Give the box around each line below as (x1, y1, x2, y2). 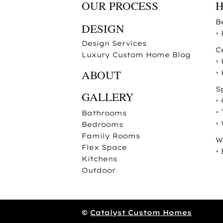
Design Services (82, 38, 147, 48)
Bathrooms (82, 108, 127, 117)
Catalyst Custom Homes (90, 208, 192, 217)
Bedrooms (82, 119, 123, 129)
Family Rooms (82, 131, 140, 140)
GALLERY (82, 89, 134, 104)
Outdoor (82, 165, 116, 175)
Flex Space (82, 142, 127, 152)
